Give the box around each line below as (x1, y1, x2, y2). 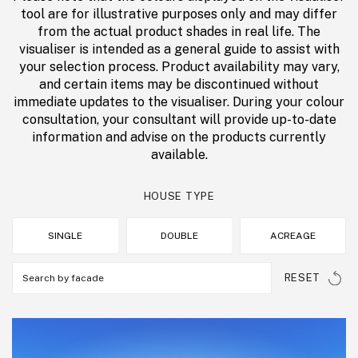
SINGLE (48, 230, 83, 242)
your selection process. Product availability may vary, (18, 59, 340, 75)
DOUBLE (161, 230, 198, 242)
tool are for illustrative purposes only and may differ (21, 6, 337, 22)
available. (150, 147, 208, 163)
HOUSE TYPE (143, 190, 215, 203)
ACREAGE (270, 230, 316, 242)
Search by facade (22, 272, 104, 284)
